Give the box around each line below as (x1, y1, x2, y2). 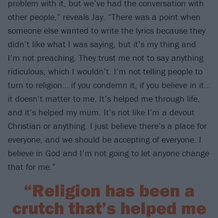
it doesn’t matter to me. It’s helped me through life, (8, 93, 200, 105)
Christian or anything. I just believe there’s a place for (8, 120, 207, 132)
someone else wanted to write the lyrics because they (8, 25, 205, 36)
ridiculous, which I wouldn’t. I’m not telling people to (8, 66, 202, 77)
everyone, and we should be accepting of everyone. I (8, 134, 201, 145)
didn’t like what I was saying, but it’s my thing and (8, 38, 196, 50)
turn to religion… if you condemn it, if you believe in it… (8, 79, 210, 91)
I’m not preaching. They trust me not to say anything (8, 52, 203, 64)
